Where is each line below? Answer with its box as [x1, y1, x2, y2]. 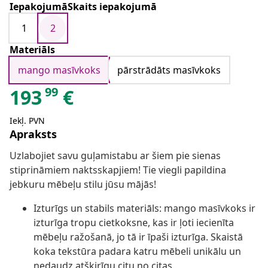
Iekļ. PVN [10, 115, 45, 127]
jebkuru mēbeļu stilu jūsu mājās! [10, 178, 156, 191]
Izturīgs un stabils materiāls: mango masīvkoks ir [33, 202, 255, 215]
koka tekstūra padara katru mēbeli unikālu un [33, 245, 241, 258]
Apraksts [10, 127, 57, 142]
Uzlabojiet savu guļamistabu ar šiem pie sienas [10, 149, 221, 163]
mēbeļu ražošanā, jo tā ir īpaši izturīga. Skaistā [33, 230, 243, 244]
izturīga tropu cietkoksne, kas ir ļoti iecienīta [33, 216, 234, 230]
